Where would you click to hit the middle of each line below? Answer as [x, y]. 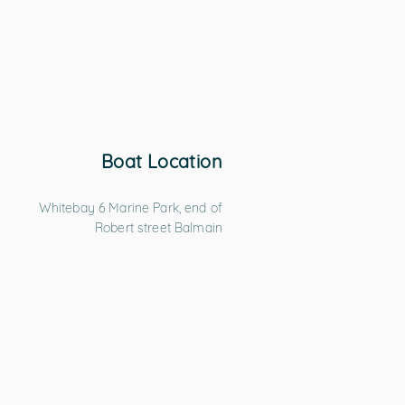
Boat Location [161, 161]
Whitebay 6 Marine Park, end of [130, 208]
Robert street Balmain [159, 228]
